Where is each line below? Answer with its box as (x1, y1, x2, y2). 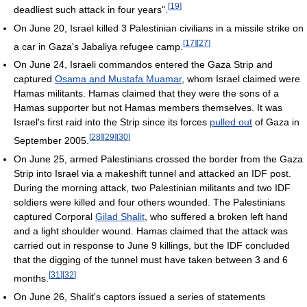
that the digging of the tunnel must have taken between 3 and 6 (14, 254, 288, 266)
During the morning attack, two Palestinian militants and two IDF (14, 182, 291, 194)
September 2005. (14, 135, 89, 147)
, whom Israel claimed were (182, 73, 300, 85)
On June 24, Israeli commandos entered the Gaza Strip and (14, 59, 273, 71)
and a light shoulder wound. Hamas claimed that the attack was (14, 225, 288, 237)
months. (14, 272, 49, 284)
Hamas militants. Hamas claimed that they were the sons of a (14, 88, 279, 99)
